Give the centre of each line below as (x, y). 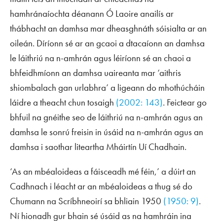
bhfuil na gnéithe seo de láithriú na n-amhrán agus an (106, 117)
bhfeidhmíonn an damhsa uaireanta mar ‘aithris (95, 73)
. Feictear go (185, 102)
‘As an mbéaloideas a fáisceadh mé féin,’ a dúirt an (103, 171)
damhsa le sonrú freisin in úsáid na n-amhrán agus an (107, 132)
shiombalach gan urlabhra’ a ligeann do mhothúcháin (107, 88)
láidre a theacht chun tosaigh (63, 102)
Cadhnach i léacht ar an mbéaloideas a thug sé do (101, 186)
